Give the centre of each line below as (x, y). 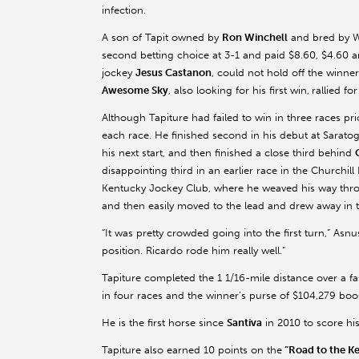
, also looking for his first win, (239, 91)
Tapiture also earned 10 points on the (192, 350)
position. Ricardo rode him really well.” (194, 251)
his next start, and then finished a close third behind (228, 153)
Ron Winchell (255, 38)
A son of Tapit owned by (162, 38)
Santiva (244, 323)
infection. (124, 10)
